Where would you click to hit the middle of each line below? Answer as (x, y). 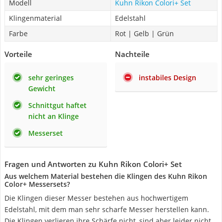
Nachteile (132, 54)
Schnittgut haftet (57, 105)
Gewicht (42, 88)
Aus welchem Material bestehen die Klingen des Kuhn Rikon (106, 176)
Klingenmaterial (35, 18)
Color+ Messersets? (37, 184)
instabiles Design (167, 78)
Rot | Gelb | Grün (144, 33)
